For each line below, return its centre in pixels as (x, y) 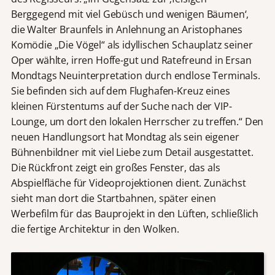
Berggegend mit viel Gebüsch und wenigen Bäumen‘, (130, 14)
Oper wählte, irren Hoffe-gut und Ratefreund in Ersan (131, 60)
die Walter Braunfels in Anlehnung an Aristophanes (127, 29)
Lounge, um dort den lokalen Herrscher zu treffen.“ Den (137, 121)
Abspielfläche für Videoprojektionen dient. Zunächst (128, 183)
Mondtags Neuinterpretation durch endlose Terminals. (135, 75)
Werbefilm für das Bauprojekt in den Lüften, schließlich (135, 213)
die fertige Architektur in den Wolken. (95, 229)
